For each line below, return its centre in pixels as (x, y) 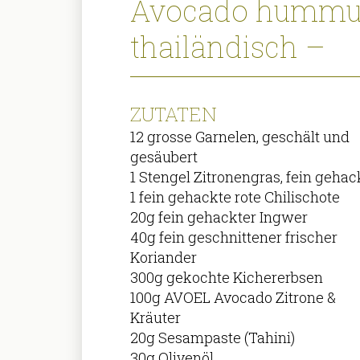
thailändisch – (228, 46)
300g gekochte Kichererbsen (227, 277)
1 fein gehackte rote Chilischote (235, 196)
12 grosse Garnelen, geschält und (240, 136)
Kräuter (156, 317)
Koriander (164, 257)
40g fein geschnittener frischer (234, 237)
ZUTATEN (174, 114)
